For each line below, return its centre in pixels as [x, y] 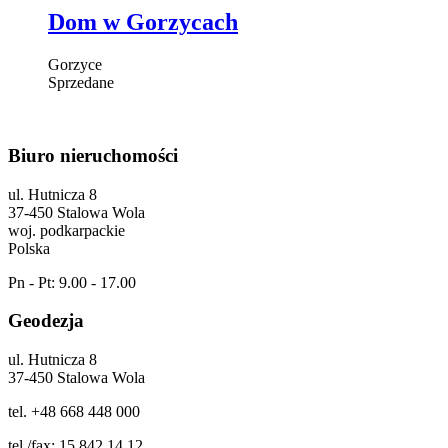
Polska [29, 248]
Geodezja [46, 321]
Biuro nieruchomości [93, 155]
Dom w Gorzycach [143, 22]
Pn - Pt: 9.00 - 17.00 [72, 282]
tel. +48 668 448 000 [74, 412]
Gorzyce [75, 65]
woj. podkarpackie [66, 230]
